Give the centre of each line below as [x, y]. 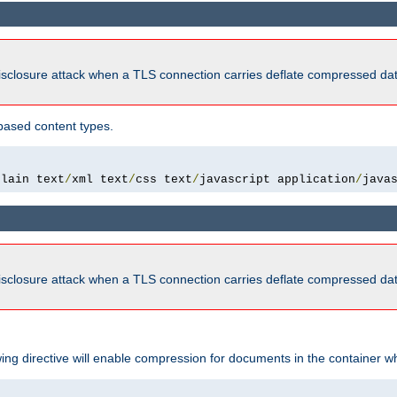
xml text [100, 180]
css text [164, 180]
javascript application [277, 180]
